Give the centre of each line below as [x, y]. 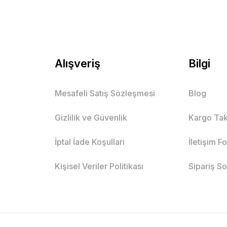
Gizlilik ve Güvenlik [91, 117]
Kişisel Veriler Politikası [99, 166]
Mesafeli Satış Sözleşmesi [105, 93]
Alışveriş [77, 63]
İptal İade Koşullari [89, 142]
